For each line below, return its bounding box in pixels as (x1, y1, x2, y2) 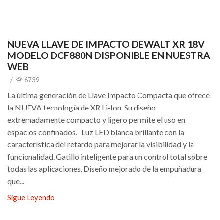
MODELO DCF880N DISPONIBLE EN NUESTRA (7, 49, 210, 61)
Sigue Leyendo (7, 192, 55, 202)
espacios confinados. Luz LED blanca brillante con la (7, 127, 184, 137)
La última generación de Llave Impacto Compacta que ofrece (7, 90, 210, 100)
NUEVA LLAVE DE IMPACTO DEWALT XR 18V (7, 38, 205, 50)
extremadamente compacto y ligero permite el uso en (7, 114, 185, 124)
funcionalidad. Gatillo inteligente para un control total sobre (7, 151, 207, 161)
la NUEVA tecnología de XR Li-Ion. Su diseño (7, 102, 156, 112)
